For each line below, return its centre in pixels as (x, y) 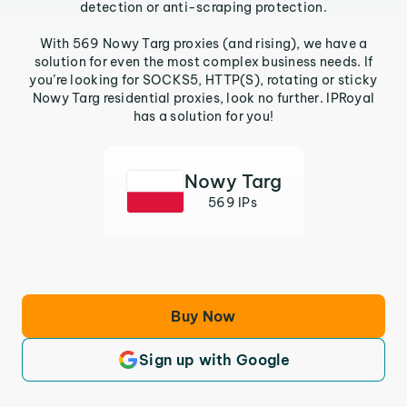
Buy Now (203, 316)
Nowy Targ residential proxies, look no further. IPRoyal (203, 98)
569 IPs (233, 203)
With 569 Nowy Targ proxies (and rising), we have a (203, 44)
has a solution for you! (203, 116)
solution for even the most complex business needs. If (203, 62)
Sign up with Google (214, 360)
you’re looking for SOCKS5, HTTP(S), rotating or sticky (203, 80)
